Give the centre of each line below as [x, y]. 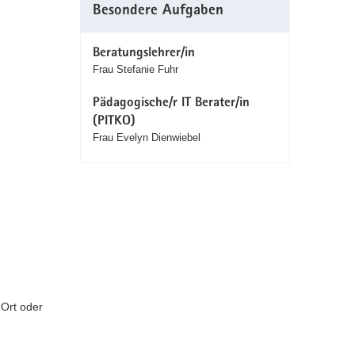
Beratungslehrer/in [143, 54]
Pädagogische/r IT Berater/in [171, 104]
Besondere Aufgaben [158, 12]
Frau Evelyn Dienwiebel [146, 138]
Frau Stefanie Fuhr [135, 70]
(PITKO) [114, 122]
